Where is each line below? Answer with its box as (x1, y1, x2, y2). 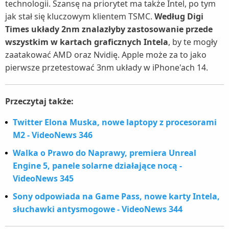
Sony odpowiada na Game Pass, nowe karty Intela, (13, 190, 220, 202)
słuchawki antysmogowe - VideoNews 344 (13, 203, 182, 215)
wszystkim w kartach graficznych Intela (5, 36, 168, 48)
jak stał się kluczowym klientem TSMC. (5, 10, 154, 22)
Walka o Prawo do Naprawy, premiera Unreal (13, 147, 196, 158)
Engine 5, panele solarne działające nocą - (13, 159, 182, 171)
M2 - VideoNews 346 (13, 129, 93, 141)
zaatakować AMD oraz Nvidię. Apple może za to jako (5, 49, 207, 60)
